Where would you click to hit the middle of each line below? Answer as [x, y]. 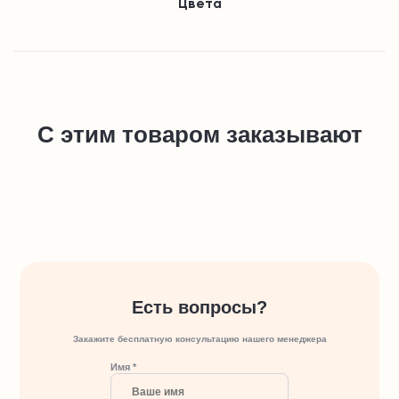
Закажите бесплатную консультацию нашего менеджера [199, 339]
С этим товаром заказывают [199, 135]
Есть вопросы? [199, 308]
